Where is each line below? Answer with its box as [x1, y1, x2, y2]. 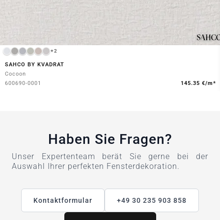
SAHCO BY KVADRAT [4, 61, 64, 68]
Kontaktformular [33, 196, 92, 204]
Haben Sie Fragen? [48, 131, 172, 147]
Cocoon [4, 71, 26, 78]
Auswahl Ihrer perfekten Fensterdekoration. [12, 161, 180, 171]
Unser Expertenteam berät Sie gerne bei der [12, 151, 208, 161]
